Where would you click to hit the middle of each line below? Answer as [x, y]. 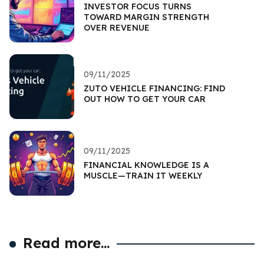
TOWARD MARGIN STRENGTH [146, 17]
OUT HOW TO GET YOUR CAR [145, 99]
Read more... [67, 242]
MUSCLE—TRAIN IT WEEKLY [143, 175]
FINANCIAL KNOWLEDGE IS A [146, 165]
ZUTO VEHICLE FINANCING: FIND [154, 88]
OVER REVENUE [117, 27]
